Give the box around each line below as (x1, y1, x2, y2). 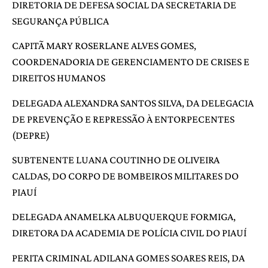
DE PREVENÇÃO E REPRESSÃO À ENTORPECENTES (12, 112, 234, 125)
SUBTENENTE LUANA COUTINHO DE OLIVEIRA (12, 153, 220, 166)
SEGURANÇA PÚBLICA (12, 14, 109, 27)
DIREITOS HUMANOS (12, 72, 105, 84)
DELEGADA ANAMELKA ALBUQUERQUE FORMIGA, (12, 211, 236, 223)
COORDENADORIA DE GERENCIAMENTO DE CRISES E (12, 56, 249, 68)
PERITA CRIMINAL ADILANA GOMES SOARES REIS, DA (12, 251, 245, 264)
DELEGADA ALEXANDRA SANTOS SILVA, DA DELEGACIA (12, 96, 254, 109)
